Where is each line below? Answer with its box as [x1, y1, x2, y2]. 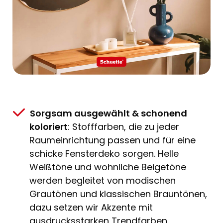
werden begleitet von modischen [29, 174, 176, 187]
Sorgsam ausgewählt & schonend [30, 107, 187, 120]
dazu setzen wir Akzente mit [29, 201, 153, 214]
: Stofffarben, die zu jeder [68, 120, 179, 133]
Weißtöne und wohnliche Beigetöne [29, 161, 186, 174]
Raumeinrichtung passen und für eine [29, 134, 196, 147]
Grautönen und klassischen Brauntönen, [29, 188, 207, 201]
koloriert [29, 120, 68, 133]
